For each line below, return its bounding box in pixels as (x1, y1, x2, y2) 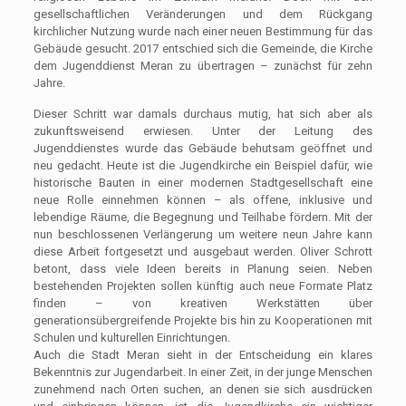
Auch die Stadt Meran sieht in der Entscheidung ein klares (34, 347, 372, 362)
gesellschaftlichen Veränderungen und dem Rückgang (34, 6, 372, 21)
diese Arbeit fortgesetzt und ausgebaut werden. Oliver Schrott (34, 244, 372, 258)
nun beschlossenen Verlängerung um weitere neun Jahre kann (34, 227, 372, 241)
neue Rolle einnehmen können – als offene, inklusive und (34, 192, 372, 207)
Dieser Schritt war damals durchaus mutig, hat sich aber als (34, 106, 372, 121)
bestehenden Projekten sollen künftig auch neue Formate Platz (34, 278, 372, 293)
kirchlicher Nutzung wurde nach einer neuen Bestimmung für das (34, 24, 372, 38)
